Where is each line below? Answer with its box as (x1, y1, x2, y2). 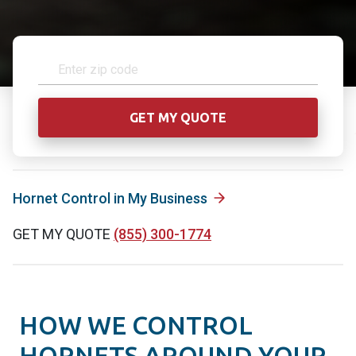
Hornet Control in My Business (13, 189, 207, 207)
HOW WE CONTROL (19, 311, 253, 340)
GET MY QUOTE (13, 225, 114, 242)
